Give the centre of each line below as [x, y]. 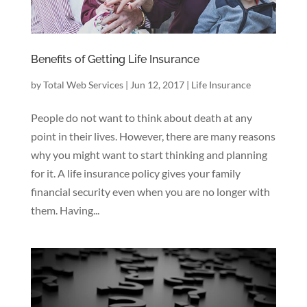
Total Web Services [83, 84]
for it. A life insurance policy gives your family [135, 173]
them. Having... [65, 210]
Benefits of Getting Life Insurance [115, 59]
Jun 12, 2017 [157, 84]
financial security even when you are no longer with [150, 191]
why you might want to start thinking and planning [149, 154]
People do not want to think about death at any [141, 117]
